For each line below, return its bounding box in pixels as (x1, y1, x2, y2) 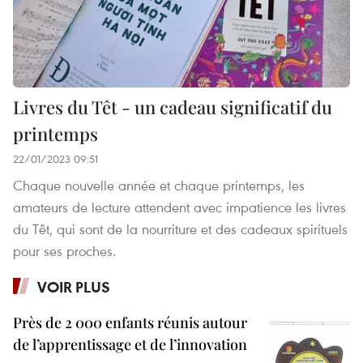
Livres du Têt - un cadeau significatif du (13, 94, 332, 119)
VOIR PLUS (37, 276, 110, 297)
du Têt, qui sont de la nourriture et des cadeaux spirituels (13, 219, 348, 238)
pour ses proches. (13, 241, 116, 260)
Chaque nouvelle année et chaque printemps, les (13, 175, 305, 194)
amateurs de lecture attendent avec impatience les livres (13, 197, 346, 216)
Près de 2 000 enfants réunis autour (13, 312, 247, 332)
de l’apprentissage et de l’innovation (13, 334, 247, 354)
